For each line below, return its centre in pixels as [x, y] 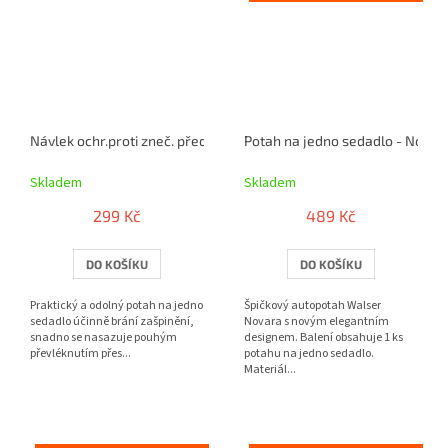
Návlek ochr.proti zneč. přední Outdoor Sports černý [193, 140]
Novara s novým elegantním [316, 321]
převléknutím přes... [80, 353]
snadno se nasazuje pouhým [103, 337]
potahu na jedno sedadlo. [309, 353]
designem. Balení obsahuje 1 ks [323, 337]
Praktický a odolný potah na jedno [116, 305]
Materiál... [270, 369]
